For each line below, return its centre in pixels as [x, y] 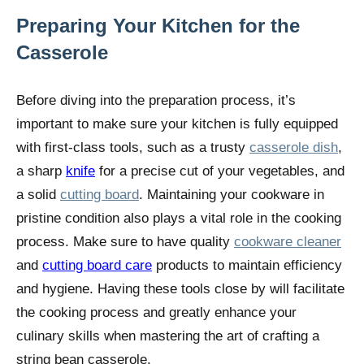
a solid [38, 195]
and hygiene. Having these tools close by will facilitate [180, 289]
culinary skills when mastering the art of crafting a [168, 336]
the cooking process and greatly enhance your [156, 313]
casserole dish [294, 148]
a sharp [41, 171]
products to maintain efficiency [247, 266]
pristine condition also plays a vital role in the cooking [179, 219]
